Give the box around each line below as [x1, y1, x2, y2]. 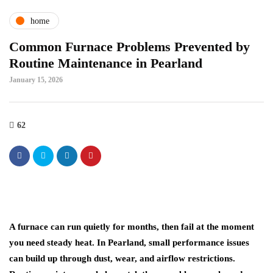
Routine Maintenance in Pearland [9, 55, 202, 71]
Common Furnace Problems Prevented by [9, 39, 250, 54]
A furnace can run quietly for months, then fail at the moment [9, 222, 254, 232]
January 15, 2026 [9, 76, 63, 84]
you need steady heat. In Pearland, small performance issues [9, 238, 249, 247]
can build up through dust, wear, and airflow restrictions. [9, 253, 235, 263]
